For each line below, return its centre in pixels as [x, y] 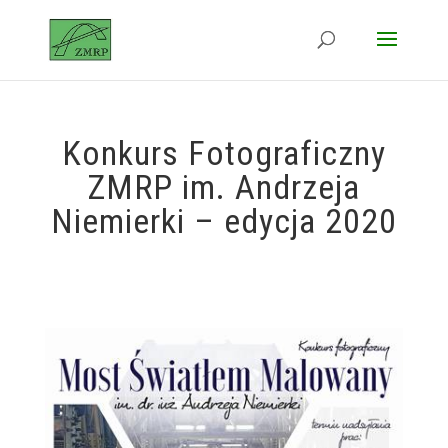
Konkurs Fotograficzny [223, 153]
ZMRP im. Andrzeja [224, 187]
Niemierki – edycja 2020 [223, 221]
